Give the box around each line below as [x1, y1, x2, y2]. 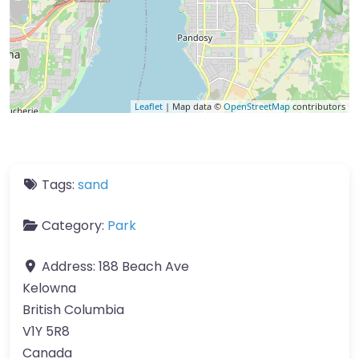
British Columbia [22, 301, 124, 319]
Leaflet [135, 100, 163, 112]
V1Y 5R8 [22, 322, 70, 341]
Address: [42, 257, 99, 276]
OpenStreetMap [224, 100, 290, 112]
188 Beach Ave [99, 257, 189, 276]
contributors [290, 100, 345, 112]
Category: [42, 216, 107, 235]
